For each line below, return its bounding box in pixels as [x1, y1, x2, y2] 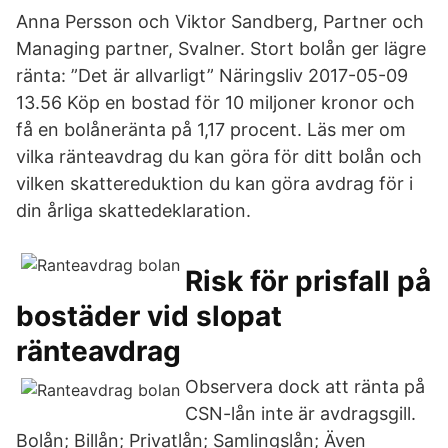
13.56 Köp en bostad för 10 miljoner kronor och [16, 92, 415, 113]
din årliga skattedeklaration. [16, 200, 251, 221]
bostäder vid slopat [16, 299, 282, 333]
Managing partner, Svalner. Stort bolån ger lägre [16, 38, 426, 59]
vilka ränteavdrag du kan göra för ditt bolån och [16, 146, 422, 167]
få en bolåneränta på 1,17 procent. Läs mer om [16, 119, 406, 140]
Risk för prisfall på [185, 264, 431, 298]
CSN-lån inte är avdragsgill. [185, 403, 416, 424]
